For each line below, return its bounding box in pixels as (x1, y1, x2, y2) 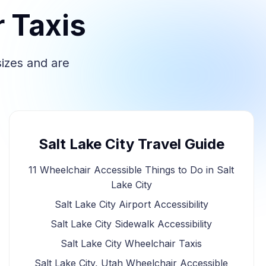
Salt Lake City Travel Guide (38, 135, 224, 153)
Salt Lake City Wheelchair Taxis (61, 237, 202, 249)
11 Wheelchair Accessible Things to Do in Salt (28, 164, 235, 176)
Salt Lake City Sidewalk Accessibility (50, 218, 213, 230)
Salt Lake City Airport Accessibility (54, 198, 208, 210)
